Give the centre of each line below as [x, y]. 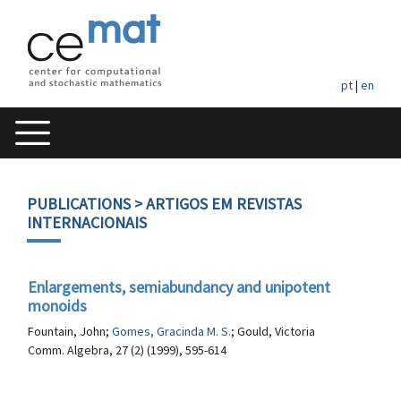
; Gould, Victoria [273, 331]
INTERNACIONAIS [87, 222]
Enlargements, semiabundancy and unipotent [179, 287]
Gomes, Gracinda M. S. [171, 331]
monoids [57, 306]
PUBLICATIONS [79, 204]
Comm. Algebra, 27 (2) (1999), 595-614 [127, 350]
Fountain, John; [70, 331]
